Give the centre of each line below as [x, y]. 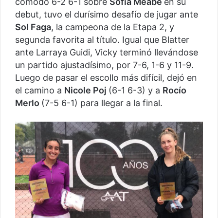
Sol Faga [33, 27]
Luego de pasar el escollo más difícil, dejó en [106, 78]
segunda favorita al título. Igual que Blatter [102, 40]
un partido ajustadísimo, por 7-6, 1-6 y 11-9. [104, 65]
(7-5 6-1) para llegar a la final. [102, 103]
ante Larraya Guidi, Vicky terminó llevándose [107, 53]
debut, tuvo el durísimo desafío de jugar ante [107, 15]
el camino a [40, 91]
